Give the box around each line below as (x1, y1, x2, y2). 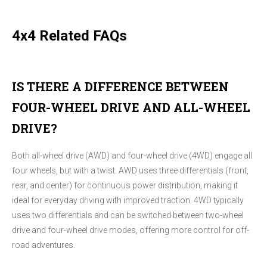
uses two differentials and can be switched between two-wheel (12, 210, 244, 220)
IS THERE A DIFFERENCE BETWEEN (12, 79, 229, 95)
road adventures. (12, 240, 75, 250)
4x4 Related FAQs (12, 27, 127, 45)
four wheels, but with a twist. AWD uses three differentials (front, (12, 165, 249, 175)
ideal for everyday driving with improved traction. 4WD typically (12, 195, 244, 205)
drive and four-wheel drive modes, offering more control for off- (12, 225, 249, 235)
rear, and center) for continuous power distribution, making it (12, 180, 238, 190)
